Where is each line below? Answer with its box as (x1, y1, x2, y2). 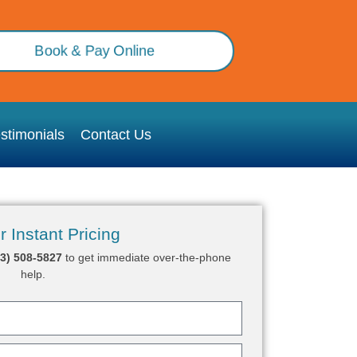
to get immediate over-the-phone (62, 250, 231, 264)
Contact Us (80, 127, 151, 143)
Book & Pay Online (34, 43, 155, 59)
